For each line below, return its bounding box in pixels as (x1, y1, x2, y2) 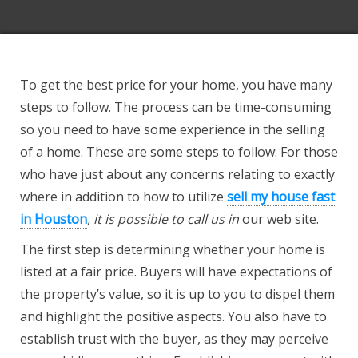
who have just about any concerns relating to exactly (20, 165, 335, 183)
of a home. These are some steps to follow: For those (20, 143, 338, 161)
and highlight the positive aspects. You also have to (20, 308, 327, 325)
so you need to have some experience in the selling (20, 121, 325, 138)
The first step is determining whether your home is (20, 241, 325, 258)
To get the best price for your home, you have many (20, 76, 332, 93)
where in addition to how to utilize (20, 188, 227, 205)
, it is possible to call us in (87, 210, 239, 228)
